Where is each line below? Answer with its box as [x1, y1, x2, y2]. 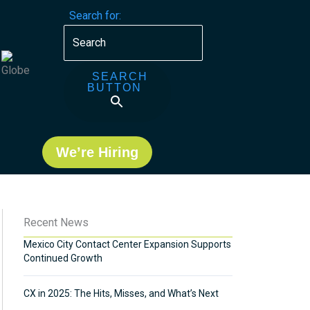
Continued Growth [24, 253, 102, 264]
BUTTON [86, 82, 142, 93]
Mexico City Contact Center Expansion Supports [24, 239, 231, 250]
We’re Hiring [56, 145, 139, 160]
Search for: [69, 9, 121, 22]
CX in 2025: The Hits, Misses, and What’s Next [24, 288, 219, 299]
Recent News [24, 216, 89, 229]
